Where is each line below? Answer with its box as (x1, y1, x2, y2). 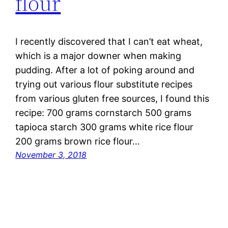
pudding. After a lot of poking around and (15, 65, 195, 76)
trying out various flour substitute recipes (15, 79, 193, 90)
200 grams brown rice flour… (15, 136, 140, 147)
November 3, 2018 (15, 150, 87, 160)
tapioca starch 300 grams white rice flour (15, 122, 194, 133)
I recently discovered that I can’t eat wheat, (15, 36, 203, 47)
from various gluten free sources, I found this (15, 93, 210, 104)
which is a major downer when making (15, 50, 182, 62)
